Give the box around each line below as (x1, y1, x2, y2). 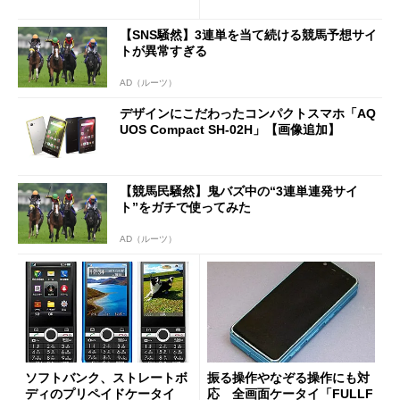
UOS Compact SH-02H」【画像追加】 (120, 121, 340, 137)
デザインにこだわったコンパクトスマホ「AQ (120, 105, 376, 121)
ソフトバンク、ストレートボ (25, 370, 187, 385)
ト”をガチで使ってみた (120, 200, 251, 215)
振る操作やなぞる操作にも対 (207, 370, 370, 385)
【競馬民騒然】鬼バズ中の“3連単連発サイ (120, 184, 358, 199)
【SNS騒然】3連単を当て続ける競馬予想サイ (120, 28, 377, 43)
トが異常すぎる (120, 44, 207, 59)
